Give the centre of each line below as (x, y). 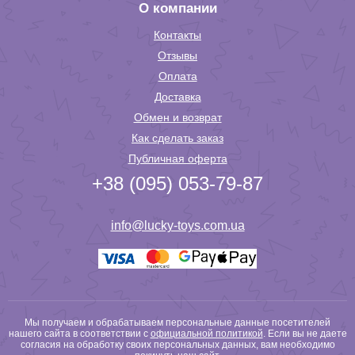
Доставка (177, 97)
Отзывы (177, 55)
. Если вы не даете (305, 334)
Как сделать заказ (177, 138)
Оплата (177, 76)
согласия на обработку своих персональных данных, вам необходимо (177, 345)
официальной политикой (206, 334)
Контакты (177, 35)
